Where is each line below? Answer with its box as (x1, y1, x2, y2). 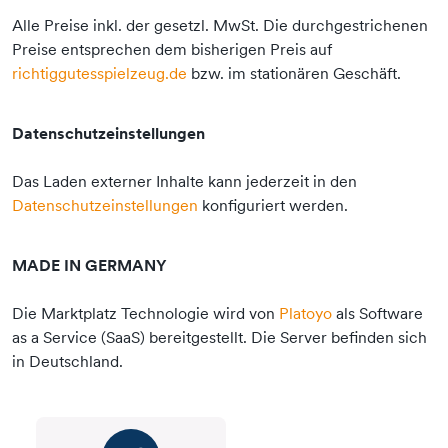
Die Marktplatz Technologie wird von (12, 302, 279, 323)
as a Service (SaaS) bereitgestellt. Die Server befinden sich (12, 326, 427, 347)
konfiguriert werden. (198, 194, 348, 215)
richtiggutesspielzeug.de (12, 62, 187, 83)
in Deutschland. (12, 350, 123, 371)
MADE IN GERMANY (12, 254, 167, 275)
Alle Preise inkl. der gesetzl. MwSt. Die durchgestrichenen (12, 14, 428, 35)
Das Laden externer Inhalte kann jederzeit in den (12, 170, 357, 191)
